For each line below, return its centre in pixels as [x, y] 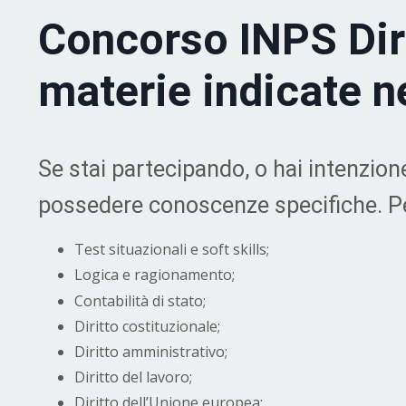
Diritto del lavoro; [133, 377]
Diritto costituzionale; [147, 326]
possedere [93, 206]
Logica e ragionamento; [155, 275]
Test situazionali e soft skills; [172, 250]
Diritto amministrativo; [151, 351]
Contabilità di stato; [140, 300]
